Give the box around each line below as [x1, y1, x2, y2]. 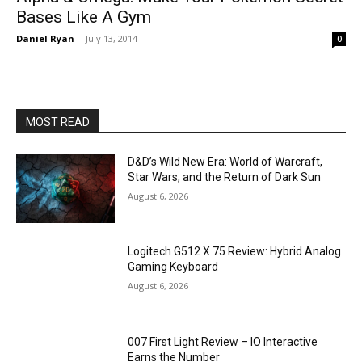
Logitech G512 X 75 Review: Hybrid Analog [128, 245, 342, 259]
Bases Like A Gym [16, 6, 151, 27]
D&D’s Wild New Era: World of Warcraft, [128, 154, 323, 168]
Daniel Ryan [16, 32, 74, 44]
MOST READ [26, 115, 90, 128]
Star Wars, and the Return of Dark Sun [128, 170, 322, 183]
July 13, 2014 [86, 32, 137, 44]
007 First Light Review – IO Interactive [128, 335, 318, 348]
